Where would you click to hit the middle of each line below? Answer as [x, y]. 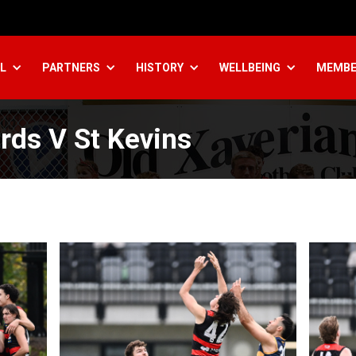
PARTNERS [71, 67]
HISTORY [160, 67]
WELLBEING [250, 67]
